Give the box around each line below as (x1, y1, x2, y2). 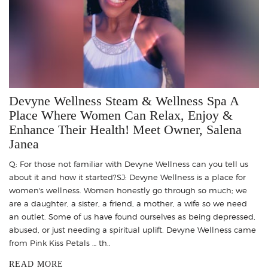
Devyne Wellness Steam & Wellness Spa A (9, 93, 239, 108)
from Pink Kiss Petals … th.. (9, 237, 111, 248)
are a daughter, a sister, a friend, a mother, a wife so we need (9, 198, 247, 208)
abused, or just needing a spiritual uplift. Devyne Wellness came (9, 224, 256, 234)
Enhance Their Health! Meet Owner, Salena (9, 121, 242, 137)
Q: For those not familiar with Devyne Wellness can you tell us (9, 159, 248, 169)
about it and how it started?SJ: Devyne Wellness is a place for (9, 172, 246, 182)
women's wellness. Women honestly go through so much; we (9, 185, 247, 195)
